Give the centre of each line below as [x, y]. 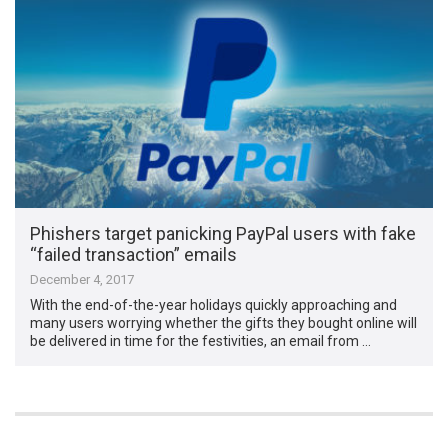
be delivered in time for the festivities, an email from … [201, 341]
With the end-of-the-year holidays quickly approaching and [214, 305]
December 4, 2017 [82, 280]
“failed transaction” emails [134, 255]
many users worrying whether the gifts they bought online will [224, 323]
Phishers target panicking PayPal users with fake [223, 234]
